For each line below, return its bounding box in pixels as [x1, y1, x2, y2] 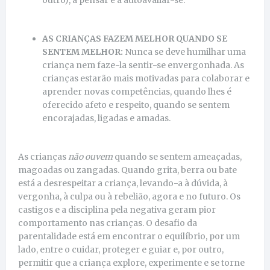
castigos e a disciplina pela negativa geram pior [18, 204, 216, 215]
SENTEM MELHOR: [42, 46, 123, 57]
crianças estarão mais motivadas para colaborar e [42, 72, 250, 84]
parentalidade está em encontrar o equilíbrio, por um [18, 230, 240, 242]
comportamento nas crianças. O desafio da [18, 217, 197, 228]
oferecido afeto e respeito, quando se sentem [42, 99, 230, 110]
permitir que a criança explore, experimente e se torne [18, 257, 245, 268]
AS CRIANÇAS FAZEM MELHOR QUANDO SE [42, 33, 227, 44]
